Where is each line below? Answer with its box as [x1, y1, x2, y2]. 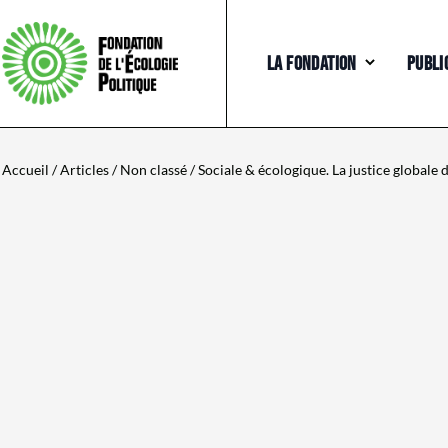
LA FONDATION [267, 51, 357, 76]
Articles [59, 161, 109, 178]
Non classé [119, 161, 187, 178]
